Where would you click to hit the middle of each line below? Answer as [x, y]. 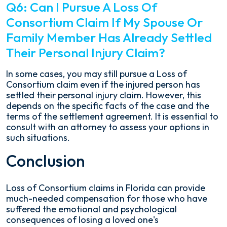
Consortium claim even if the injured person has [103, 85]
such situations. [38, 138]
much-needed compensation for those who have [107, 199]
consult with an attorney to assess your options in [108, 127]
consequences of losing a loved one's [82, 220]
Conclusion [46, 161]
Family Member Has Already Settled [109, 38]
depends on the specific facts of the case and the [108, 106]
